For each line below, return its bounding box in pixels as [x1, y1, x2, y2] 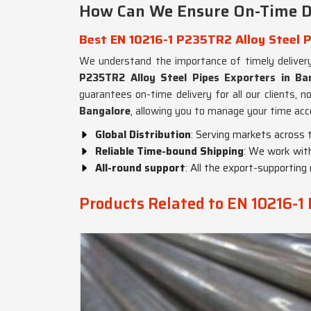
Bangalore [79, 103, 131, 119]
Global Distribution [95, 126, 191, 143]
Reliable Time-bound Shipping [95, 143, 244, 160]
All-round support [95, 160, 185, 176]
